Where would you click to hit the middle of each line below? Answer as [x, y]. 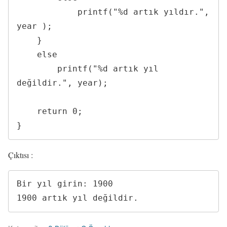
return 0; [27, 111]
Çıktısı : [21, 155]
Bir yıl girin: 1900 [65, 184]
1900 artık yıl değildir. [78, 198]
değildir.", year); [62, 83]
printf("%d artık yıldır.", [47, 12]
